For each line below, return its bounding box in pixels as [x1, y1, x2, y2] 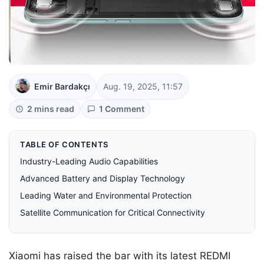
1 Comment [99, 104, 144, 114]
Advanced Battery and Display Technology [20, 173, 185, 184]
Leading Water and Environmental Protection [20, 190, 192, 201]
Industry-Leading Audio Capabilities [20, 156, 158, 167]
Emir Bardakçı [34, 81, 90, 92]
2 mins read [27, 104, 74, 114]
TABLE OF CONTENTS [20, 140, 109, 150]
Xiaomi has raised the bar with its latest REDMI [9, 250, 230, 262]
